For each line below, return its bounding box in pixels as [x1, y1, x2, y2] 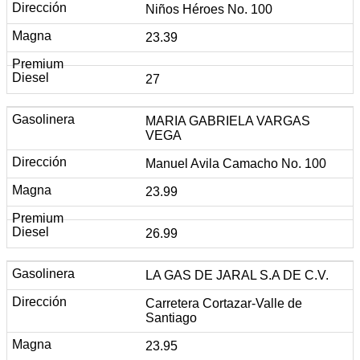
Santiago [145, 310, 197, 325]
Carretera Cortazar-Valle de [145, 296, 302, 310]
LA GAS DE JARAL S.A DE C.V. [145, 268, 329, 282]
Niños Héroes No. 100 [145, 2, 272, 16]
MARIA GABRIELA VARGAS [145, 113, 310, 128]
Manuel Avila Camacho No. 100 [145, 156, 326, 170]
